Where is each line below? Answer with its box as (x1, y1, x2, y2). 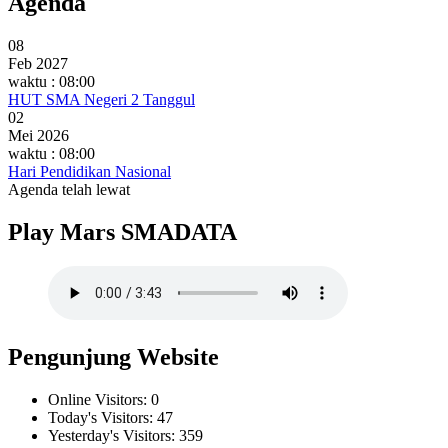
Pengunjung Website (8, 343, 219, 370)
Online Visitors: (48, 390, 151, 408)
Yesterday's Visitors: (48, 426, 179, 444)
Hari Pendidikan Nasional (8, 162, 171, 180)
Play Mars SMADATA (8, 218, 237, 245)
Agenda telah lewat (8, 180, 130, 198)
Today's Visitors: (48, 408, 157, 426)
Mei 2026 (8, 126, 69, 144)
